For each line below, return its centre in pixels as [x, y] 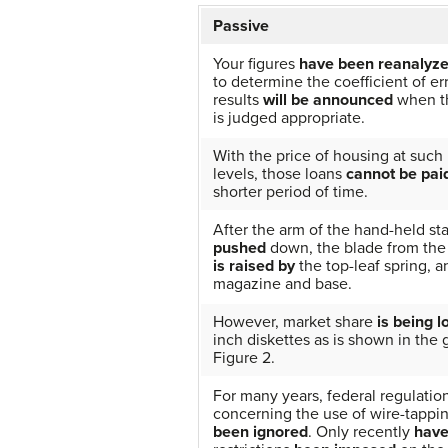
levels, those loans [279, 173]
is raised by [254, 265]
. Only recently [361, 431]
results [238, 99]
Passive [241, 25]
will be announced [328, 99]
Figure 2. [244, 357]
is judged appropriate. [289, 117]
